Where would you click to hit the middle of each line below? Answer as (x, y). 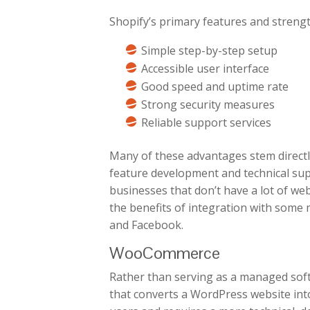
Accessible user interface (206, 69)
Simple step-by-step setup (210, 51)
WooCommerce (165, 253)
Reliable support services (207, 123)
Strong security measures (208, 105)
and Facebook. (147, 225)
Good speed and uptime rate (215, 87)
